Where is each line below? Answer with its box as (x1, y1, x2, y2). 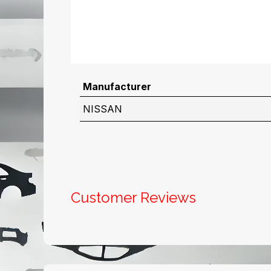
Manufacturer (82, 80, 151, 93)
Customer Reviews (71, 189, 196, 206)
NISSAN (82, 103, 122, 115)
